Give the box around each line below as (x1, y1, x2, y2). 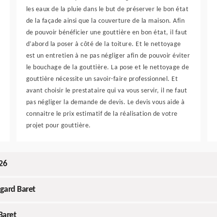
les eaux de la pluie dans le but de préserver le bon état (26, 6, 189, 14)
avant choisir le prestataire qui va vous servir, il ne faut (26, 87, 187, 95)
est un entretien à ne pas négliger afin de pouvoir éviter (26, 52, 190, 60)
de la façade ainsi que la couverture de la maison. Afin (26, 17, 185, 25)
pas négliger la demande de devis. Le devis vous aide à (26, 99, 185, 107)
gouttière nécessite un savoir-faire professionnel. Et (26, 76, 178, 83)
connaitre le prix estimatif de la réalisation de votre (26, 110, 178, 118)
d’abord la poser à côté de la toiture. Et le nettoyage (26, 41, 181, 48)
